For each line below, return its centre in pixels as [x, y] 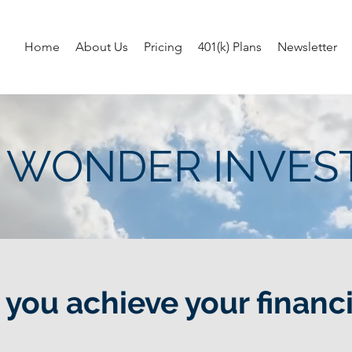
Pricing [163, 47]
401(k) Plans [230, 47]
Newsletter [307, 47]
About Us [102, 47]
